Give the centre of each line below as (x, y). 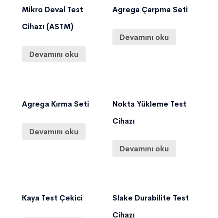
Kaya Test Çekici (52, 198)
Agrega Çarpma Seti (150, 10)
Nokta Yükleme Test (150, 104)
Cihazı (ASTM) (48, 27)
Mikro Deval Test (53, 10)
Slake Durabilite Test (151, 198)
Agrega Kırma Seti (55, 104)
